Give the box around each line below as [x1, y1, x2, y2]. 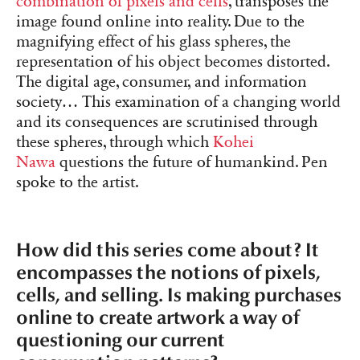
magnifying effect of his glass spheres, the [16, 32, 291, 52]
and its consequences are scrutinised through [16, 112, 317, 133]
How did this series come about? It [16, 238, 318, 262]
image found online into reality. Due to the [16, 12, 305, 32]
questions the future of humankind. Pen [55, 153, 328, 173]
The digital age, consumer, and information [16, 72, 307, 92]
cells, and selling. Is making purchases [16, 283, 342, 307]
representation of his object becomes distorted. [16, 52, 329, 72]
